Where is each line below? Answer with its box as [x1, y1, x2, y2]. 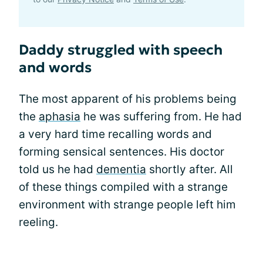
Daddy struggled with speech [19, 41, 222, 59]
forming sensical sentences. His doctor [19, 144, 224, 159]
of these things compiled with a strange [19, 180, 228, 194]
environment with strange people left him [19, 197, 236, 211]
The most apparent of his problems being [19, 92, 237, 106]
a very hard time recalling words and [19, 127, 212, 141]
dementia [96, 162, 146, 176]
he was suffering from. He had [80, 109, 242, 123]
